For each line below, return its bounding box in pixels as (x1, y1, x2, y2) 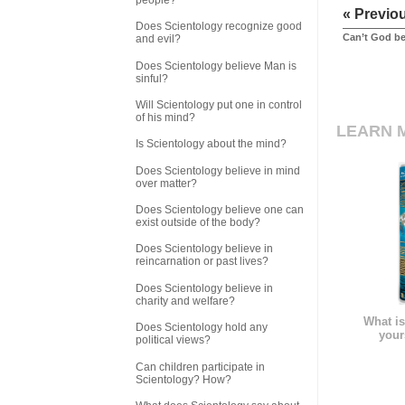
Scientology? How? (136, 372, 231, 386)
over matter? (136, 176, 197, 190)
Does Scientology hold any (136, 321, 268, 334)
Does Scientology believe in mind (136, 164, 300, 177)
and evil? (136, 33, 181, 46)
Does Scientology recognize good (136, 20, 302, 33)
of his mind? (136, 110, 195, 124)
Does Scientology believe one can (136, 203, 304, 217)
